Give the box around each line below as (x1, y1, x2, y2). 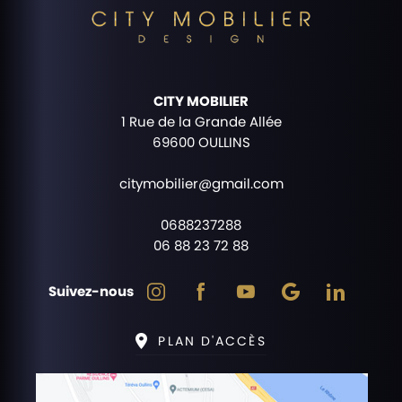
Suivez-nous (48, 282, 134, 301)
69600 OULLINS (152, 132, 250, 152)
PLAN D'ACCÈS (158, 331, 267, 350)
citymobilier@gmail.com (118, 173, 284, 193)
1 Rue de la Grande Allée (120, 111, 282, 131)
